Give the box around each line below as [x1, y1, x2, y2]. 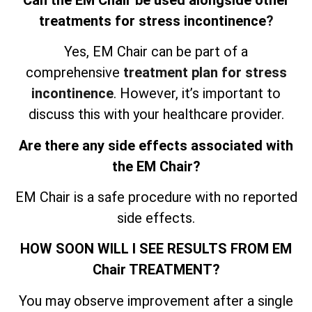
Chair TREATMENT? [92, 261, 220, 279]
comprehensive [25, 64, 123, 81]
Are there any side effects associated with [19, 136, 293, 154]
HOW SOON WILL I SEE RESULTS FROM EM [20, 240, 292, 258]
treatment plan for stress [123, 64, 287, 81]
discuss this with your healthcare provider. [28, 106, 284, 123]
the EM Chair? [111, 157, 201, 175]
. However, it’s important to [114, 85, 281, 102]
